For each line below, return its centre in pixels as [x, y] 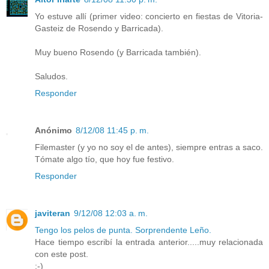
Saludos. [51, 77]
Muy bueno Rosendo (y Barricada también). [118, 53]
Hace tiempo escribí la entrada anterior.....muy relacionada [149, 242]
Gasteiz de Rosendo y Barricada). [99, 29]
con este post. [62, 254]
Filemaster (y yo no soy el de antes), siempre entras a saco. [149, 147]
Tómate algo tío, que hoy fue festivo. [104, 159]
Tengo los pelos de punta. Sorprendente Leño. [123, 230]
